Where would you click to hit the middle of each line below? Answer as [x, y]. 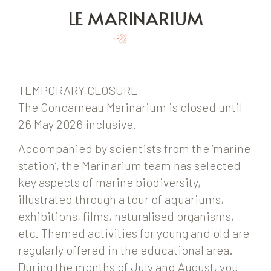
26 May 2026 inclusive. [77, 124]
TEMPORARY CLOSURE [78, 90]
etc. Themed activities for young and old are [134, 233]
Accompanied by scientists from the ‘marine [134, 149]
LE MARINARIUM [135, 18]
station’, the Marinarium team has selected [129, 165]
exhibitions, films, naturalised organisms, [126, 216]
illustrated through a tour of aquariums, [121, 199]
